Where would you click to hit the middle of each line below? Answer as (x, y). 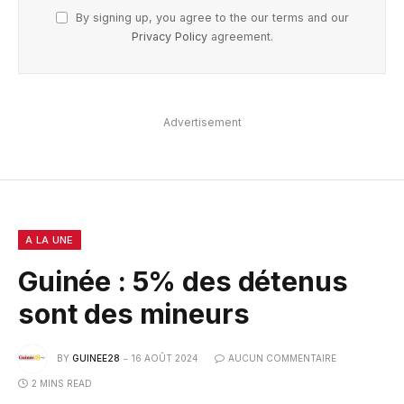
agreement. (240, 37)
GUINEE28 (96, 358)
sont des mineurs (134, 314)
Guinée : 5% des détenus (183, 282)
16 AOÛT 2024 (165, 358)
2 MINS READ (62, 384)
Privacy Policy (169, 37)
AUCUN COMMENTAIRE (282, 358)
